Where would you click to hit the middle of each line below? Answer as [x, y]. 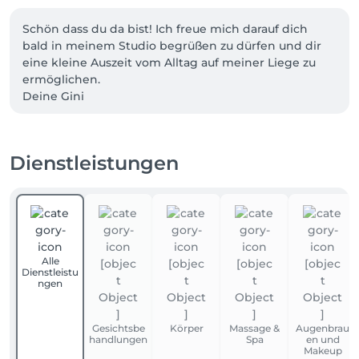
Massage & [254, 328]
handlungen [118, 339]
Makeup [323, 351]
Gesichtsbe [118, 328]
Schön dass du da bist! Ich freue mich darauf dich [167, 29]
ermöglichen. [63, 79]
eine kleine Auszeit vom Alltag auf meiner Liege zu [171, 63]
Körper [186, 328]
